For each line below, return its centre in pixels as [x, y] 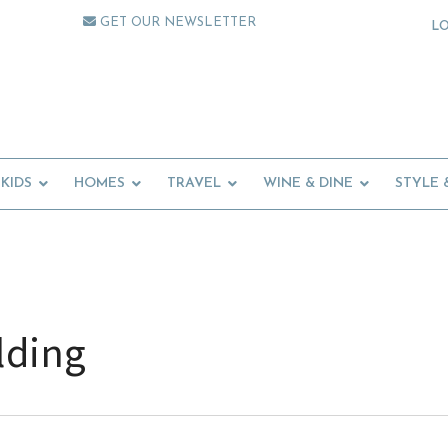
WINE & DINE [308, 184]
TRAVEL [194, 184]
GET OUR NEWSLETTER [176, 22]
